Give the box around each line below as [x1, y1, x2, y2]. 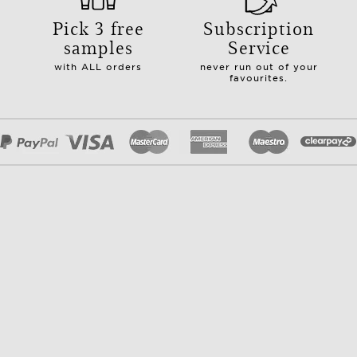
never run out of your [199, 61, 318, 73]
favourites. [229, 72, 288, 84]
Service [227, 33, 290, 59]
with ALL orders [54, 61, 143, 73]
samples [63, 33, 133, 59]
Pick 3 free [52, 14, 144, 40]
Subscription [203, 14, 315, 40]
